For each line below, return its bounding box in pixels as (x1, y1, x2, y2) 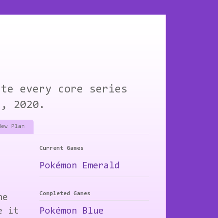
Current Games (39, 145, 84, 152)
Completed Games (39, 191, 91, 197)
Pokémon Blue (39, 206, 104, 217)
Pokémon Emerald (39, 161, 120, 171)
